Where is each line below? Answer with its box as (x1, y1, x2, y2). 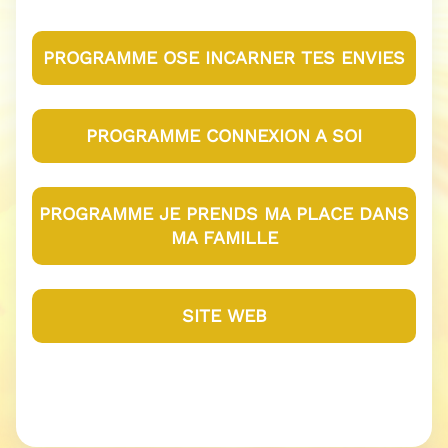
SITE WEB (181, 305, 267, 327)
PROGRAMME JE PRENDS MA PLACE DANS (39, 203, 409, 225)
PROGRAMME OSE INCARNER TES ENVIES (43, 47, 405, 69)
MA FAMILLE (170, 227, 278, 249)
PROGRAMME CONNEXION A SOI (86, 125, 362, 147)
